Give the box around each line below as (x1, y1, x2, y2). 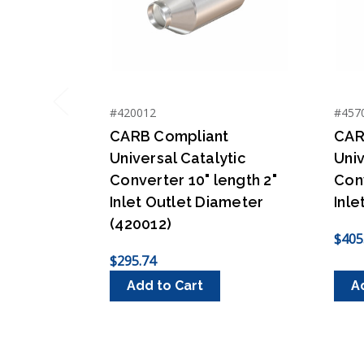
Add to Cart (127, 277, 203, 293)
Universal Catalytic (110, 149, 245, 167)
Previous (53, 109, 106, 128)
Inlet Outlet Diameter (110, 193, 264, 210)
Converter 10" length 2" (110, 171, 277, 188)
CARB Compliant (110, 127, 229, 145)
